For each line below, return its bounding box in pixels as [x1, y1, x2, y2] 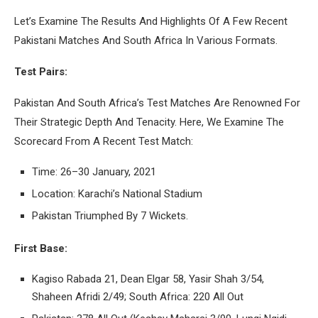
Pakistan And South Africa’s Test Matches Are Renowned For [14, 96, 300, 109]
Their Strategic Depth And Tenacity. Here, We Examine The [14, 115, 284, 128]
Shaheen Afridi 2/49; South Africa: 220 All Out [32, 290, 243, 303]
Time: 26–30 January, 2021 [32, 165, 156, 178]
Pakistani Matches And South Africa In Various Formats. [14, 33, 278, 47]
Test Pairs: [14, 65, 67, 78]
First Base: [14, 241, 67, 255]
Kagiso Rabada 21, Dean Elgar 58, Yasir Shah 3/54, [32, 272, 264, 285]
